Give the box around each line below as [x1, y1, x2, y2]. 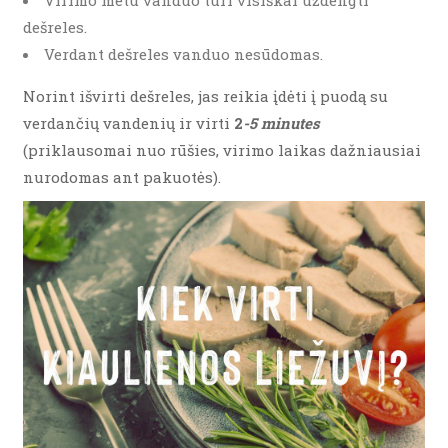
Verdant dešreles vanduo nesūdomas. [44, 44, 323, 64]
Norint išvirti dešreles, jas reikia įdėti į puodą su [23, 86, 388, 106]
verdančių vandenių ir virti [23, 113, 234, 133]
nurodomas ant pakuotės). [23, 167, 221, 187]
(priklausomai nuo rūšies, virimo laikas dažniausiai [23, 140, 421, 160]
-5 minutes [243, 113, 320, 133]
